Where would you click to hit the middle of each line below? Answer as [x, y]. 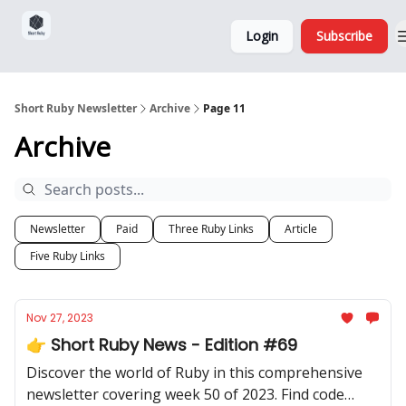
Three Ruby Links [211, 229]
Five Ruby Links [68, 256]
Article [301, 229]
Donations [99, 36]
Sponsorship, [99, 21]
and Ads [99, 50]
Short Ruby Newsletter [76, 108]
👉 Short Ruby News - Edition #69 [162, 345]
